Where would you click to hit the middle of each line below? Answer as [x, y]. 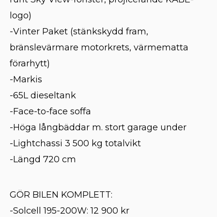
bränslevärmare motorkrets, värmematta [99, 47]
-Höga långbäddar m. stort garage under [98, 127]
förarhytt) [30, 63]
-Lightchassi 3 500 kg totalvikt [75, 143]
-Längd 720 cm [43, 159]
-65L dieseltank [43, 95]
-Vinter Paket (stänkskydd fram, [79, 31]
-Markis [26, 79]
